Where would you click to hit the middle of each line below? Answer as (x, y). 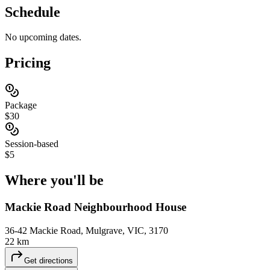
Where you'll (47, 181)
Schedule (33, 12)
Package (21, 105)
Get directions (49, 260)
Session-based (32, 144)
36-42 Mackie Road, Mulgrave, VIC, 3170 (86, 230)
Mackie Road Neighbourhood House (96, 207)
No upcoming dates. (43, 37)
